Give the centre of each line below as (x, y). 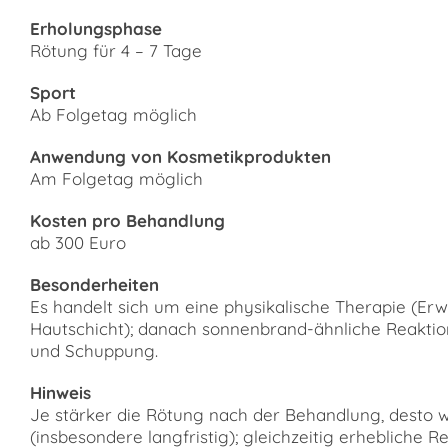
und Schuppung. (94, 350)
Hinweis (60, 392)
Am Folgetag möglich (116, 178)
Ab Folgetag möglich (113, 114)
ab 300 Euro (78, 242)
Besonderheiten (94, 284)
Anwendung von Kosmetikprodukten (180, 156)
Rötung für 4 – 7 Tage (116, 50)
